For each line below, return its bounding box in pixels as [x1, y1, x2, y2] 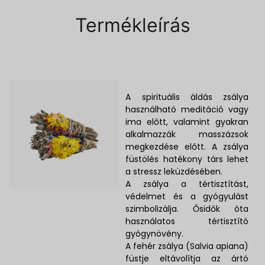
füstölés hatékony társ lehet [125, 153, 249, 165]
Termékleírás [75, 13, 190, 37]
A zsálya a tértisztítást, [125, 177, 249, 190]
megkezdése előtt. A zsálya [125, 140, 249, 153]
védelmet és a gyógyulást [125, 190, 249, 202]
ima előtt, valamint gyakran [125, 115, 249, 128]
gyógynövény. [125, 227, 184, 240]
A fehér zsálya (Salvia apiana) [125, 240, 249, 252]
